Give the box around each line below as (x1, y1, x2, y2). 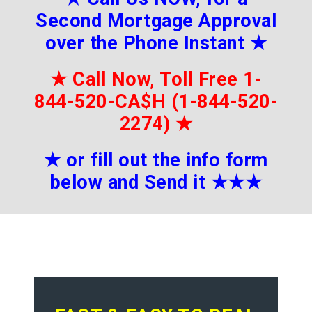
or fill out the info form (66, 149, 268, 172)
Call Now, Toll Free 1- (67, 68, 262, 91)
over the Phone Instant (45, 32, 244, 55)
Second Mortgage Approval (36, 10, 276, 33)
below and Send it (49, 171, 211, 194)
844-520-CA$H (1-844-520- (34, 91, 278, 114)
